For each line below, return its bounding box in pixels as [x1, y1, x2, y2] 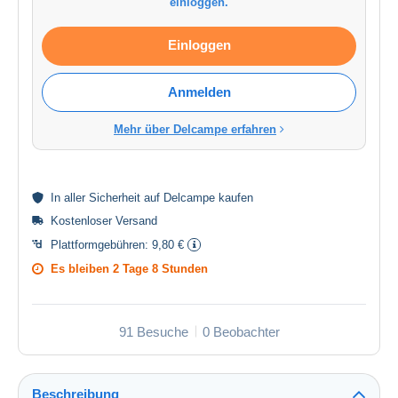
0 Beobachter [202, 323, 280, 339]
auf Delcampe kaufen [140, 190, 253, 204]
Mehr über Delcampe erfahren [114, 122, 276, 136]
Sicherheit [89, 190, 140, 204]
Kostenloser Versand [51, 213, 157, 227]
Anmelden [167, 84, 231, 99]
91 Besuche [118, 323, 188, 339]
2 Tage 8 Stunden [113, 261, 208, 275]
